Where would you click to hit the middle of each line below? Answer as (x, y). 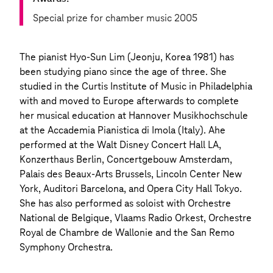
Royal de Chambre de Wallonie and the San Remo (127, 232)
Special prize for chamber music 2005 (115, 18)
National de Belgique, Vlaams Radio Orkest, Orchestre (136, 218)
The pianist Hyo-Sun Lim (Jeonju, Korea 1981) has (127, 57)
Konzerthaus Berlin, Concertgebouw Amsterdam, (126, 159)
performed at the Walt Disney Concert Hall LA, (120, 145)
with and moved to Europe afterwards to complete (129, 101)
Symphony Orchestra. (66, 247)
